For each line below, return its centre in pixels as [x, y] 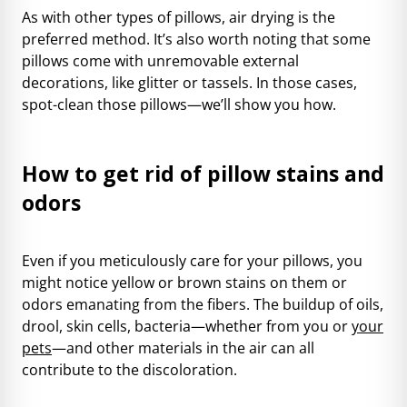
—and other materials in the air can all [183, 347]
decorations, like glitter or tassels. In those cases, [189, 82]
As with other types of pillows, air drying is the [179, 17]
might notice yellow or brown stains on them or [184, 282]
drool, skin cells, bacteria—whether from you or [187, 326]
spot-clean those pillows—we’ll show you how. [179, 104]
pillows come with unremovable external [160, 60]
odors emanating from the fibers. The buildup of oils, [203, 304]
